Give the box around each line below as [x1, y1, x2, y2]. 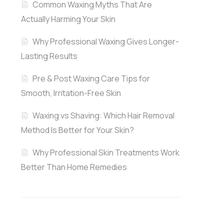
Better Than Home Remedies [20, 161, 127, 173]
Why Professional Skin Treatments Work [32, 147, 179, 158]
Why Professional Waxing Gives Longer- [32, 36, 179, 47]
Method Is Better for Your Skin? [20, 124, 134, 136]
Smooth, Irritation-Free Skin [20, 87, 121, 99]
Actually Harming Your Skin [20, 13, 115, 25]
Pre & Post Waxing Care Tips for [32, 73, 150, 84]
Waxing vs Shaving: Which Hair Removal [32, 110, 174, 121]
